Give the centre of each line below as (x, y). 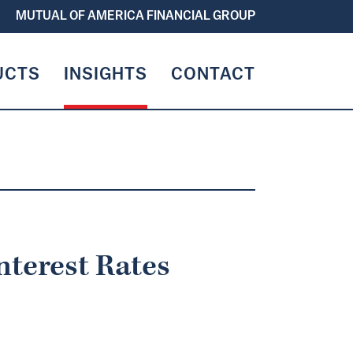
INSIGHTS (106, 75)
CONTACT (213, 75)
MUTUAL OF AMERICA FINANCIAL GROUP (136, 17)
